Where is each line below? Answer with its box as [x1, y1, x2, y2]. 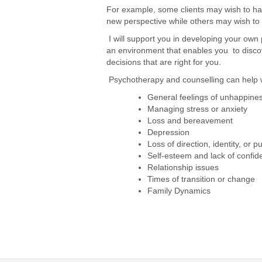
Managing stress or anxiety [147, 105, 247, 113]
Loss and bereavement [147, 116, 233, 125]
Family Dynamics [147, 187, 211, 195]
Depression [147, 128, 189, 137]
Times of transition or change [147, 175, 255, 184]
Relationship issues [147, 163, 219, 172]
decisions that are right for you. [106, 58, 221, 67]
